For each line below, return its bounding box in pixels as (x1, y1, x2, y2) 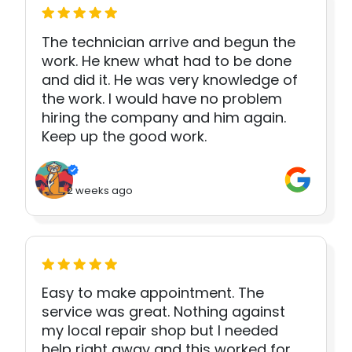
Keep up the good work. (42, 126, 207, 146)
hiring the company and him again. (42, 107, 286, 127)
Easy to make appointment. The (42, 283, 264, 303)
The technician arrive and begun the (42, 31, 295, 52)
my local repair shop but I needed (42, 321, 278, 341)
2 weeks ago (67, 183, 133, 199)
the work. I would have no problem (42, 88, 282, 108)
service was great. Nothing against (42, 302, 285, 322)
